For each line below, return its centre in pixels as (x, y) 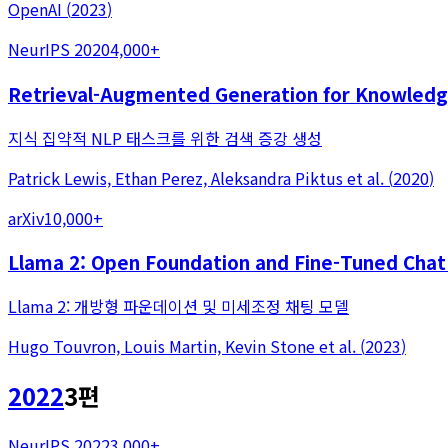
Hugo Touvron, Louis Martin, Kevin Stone (161, 346)
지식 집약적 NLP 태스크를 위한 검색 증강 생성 (165, 137)
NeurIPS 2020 (59, 49)
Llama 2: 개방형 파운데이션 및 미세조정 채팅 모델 (178, 306)
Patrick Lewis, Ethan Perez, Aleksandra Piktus (175, 177)
